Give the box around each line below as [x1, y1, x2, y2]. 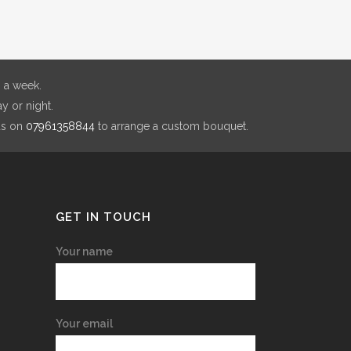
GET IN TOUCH [56, 210, 151, 224]
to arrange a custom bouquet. [95, 120, 248, 132]
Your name [56, 245, 113, 258]
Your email [56, 317, 113, 330]
